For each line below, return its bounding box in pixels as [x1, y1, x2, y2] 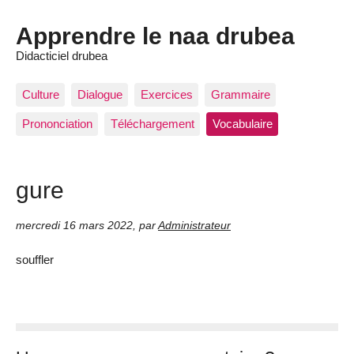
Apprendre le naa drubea [16, 22, 295, 50]
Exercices [140, 87, 193, 101]
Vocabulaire [212, 117, 273, 131]
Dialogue [77, 87, 122, 101]
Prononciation [21, 117, 92, 131]
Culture [21, 87, 59, 101]
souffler [16, 253, 54, 267]
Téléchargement [110, 117, 194, 131]
